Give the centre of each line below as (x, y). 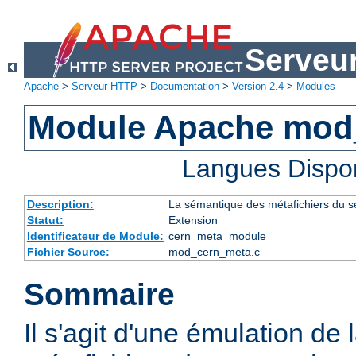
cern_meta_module (217, 236)
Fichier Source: (68, 252)
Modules (316, 87)
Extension (193, 221)
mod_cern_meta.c (214, 252)
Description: (60, 205)
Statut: (45, 221)
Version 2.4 (258, 87)
